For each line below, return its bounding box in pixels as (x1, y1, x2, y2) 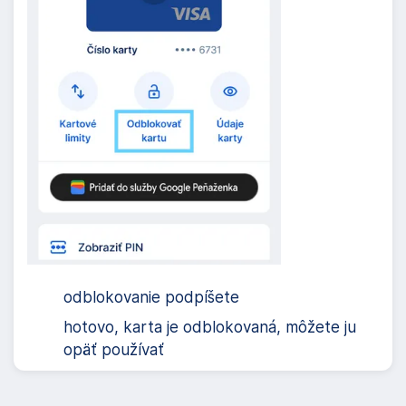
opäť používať (63, 340, 164, 359)
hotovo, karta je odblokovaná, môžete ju (63, 317, 356, 336)
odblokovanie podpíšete (63, 287, 239, 306)
